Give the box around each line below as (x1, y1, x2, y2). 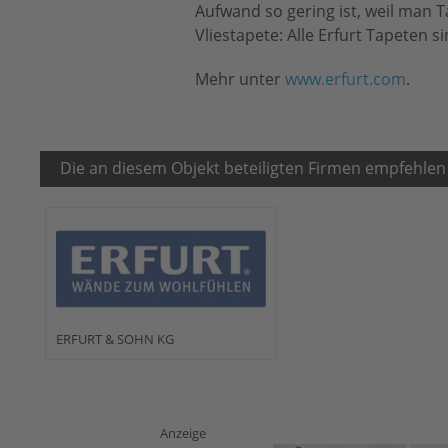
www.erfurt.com (284, 68, 406, 90)
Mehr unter (194, 68, 285, 90)
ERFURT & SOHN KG (55, 330, 174, 349)
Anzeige (160, 424, 207, 443)
